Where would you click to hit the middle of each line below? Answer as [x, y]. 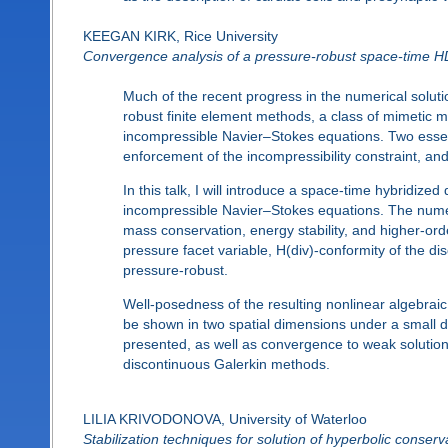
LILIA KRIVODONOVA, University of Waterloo [224, 418]
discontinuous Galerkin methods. [226, 364]
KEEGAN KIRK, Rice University [180, 35]
